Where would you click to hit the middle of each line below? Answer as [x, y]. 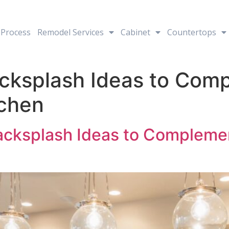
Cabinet [135, 32]
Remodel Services [70, 32]
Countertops [191, 32]
